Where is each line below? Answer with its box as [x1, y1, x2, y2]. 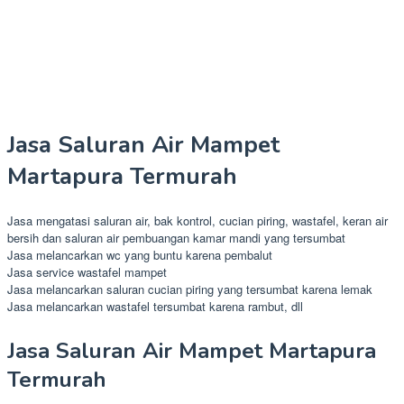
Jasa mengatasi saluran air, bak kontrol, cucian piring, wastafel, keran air [7, 211, 388, 229]
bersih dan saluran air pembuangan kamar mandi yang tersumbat [7, 228, 345, 246]
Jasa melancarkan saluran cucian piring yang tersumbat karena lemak [7, 280, 372, 298]
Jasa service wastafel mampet [7, 262, 167, 280]
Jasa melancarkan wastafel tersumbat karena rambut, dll [7, 297, 303, 315]
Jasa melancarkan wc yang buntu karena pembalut [7, 245, 272, 263]
